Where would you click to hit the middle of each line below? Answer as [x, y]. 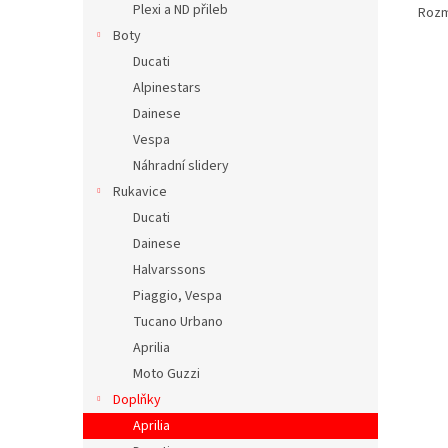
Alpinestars [167, 88]
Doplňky [137, 400]
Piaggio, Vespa [177, 296]
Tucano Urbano [178, 322]
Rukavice [140, 192]
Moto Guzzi [166, 374]
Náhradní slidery [181, 166]
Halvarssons [169, 270]
